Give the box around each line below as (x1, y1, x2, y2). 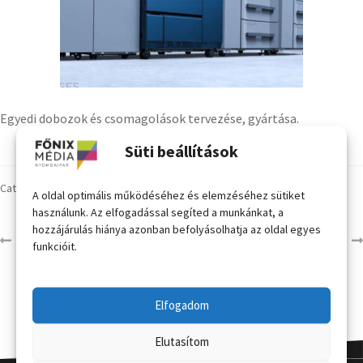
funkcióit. (32, 238, 77, 254)
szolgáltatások (50, 181, 128, 196)
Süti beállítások (125, 140, 238, 161)
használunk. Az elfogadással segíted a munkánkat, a (32, 204, 284, 220)
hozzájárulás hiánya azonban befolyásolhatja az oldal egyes (32, 221, 321, 237)
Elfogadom (154, 297, 209, 313)
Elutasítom (154, 333, 209, 349)
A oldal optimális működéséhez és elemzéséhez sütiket (32, 187, 305, 203)
